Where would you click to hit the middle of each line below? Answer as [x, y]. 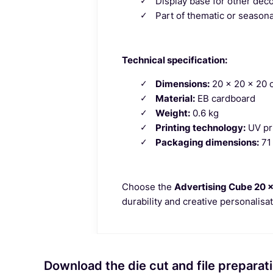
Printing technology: [200, 127]
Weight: [172, 113]
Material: [175, 98]
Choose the [148, 186]
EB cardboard [225, 98]
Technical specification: [174, 60]
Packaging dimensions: [207, 142]
